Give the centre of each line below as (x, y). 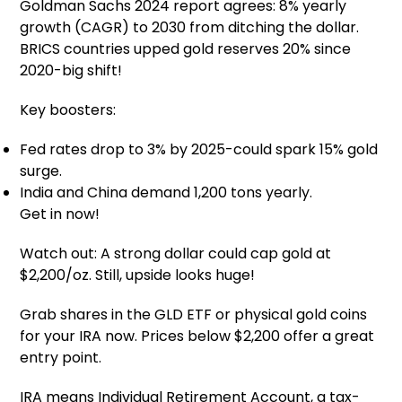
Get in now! (60, 214)
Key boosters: (68, 109)
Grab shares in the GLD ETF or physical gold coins (194, 314)
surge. (41, 170)
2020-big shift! (71, 70)
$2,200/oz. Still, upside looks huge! (138, 275)
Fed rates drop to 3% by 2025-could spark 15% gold (199, 149)
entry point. (61, 357)
